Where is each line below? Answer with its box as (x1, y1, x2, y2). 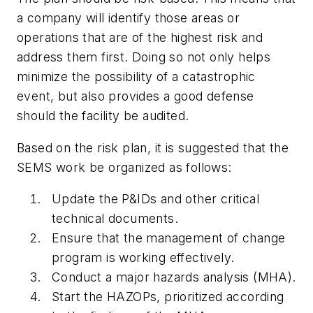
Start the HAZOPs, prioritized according (52, 289, 284, 305)
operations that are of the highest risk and (17, 29, 263, 45)
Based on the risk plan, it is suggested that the (17, 140, 289, 155)
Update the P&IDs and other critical (52, 191, 259, 207)
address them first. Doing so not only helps (17, 49, 271, 64)
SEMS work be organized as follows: (17, 159, 232, 175)
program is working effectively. (52, 250, 235, 265)
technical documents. (52, 211, 178, 226)
